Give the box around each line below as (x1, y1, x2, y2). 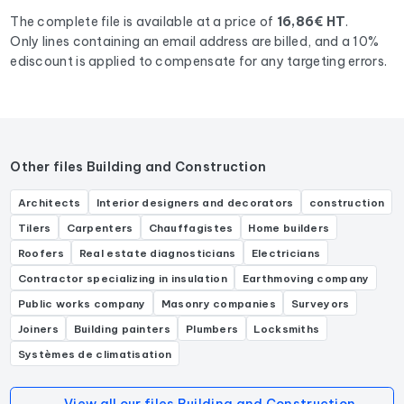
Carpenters (66, 220, 133, 234)
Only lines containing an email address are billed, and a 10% (10, 32, 380, 50)
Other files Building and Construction (10, 159, 267, 176)
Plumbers (185, 321, 239, 335)
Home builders (248, 220, 330, 234)
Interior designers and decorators (96, 195, 294, 209)
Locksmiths (253, 321, 320, 335)
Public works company (17, 296, 146, 310)
